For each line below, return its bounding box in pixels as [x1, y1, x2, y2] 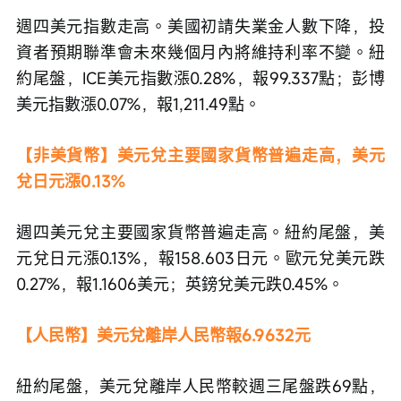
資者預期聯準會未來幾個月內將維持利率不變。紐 [16, 40, 385, 63]
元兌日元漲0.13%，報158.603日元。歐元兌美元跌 [16, 246, 385, 269]
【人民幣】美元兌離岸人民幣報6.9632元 [16, 323, 311, 346]
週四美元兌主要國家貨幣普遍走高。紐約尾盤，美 [16, 220, 385, 243]
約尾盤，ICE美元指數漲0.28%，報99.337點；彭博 [16, 66, 385, 89]
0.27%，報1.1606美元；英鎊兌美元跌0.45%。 [16, 272, 344, 294]
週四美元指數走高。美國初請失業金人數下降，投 [16, 14, 385, 37]
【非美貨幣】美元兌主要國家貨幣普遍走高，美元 [16, 143, 385, 166]
